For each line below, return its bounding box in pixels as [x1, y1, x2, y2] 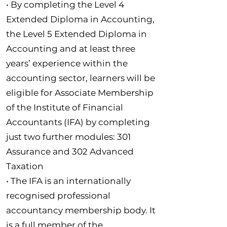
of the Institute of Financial [6, 102, 123, 112]
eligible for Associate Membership [6, 87, 154, 98]
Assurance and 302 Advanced [6, 146, 134, 157]
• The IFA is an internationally [6, 175, 131, 186]
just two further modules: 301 [6, 131, 131, 142]
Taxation [6, 161, 44, 171]
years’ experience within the [6, 58, 128, 68]
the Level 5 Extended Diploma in [6, 28, 147, 39]
